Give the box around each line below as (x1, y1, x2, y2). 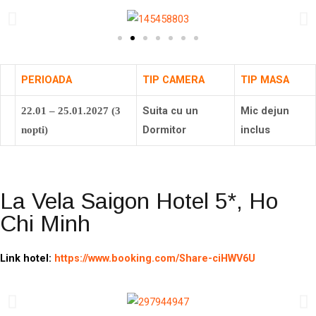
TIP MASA (241, 73, 289, 87)
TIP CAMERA (142, 73, 205, 87)
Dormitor (142, 123, 186, 137)
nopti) (21, 124, 48, 136)
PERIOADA (21, 73, 72, 87)
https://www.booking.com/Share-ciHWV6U (54, 252, 255, 265)
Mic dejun (241, 104, 289, 118)
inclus (241, 123, 270, 137)
